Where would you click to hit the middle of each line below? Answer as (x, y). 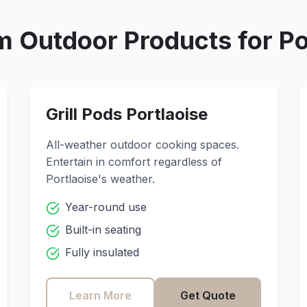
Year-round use (106, 207)
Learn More (100, 295)
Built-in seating (103, 230)
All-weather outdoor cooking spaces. (142, 145)
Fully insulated (102, 252)
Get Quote (208, 295)
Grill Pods (86, 114)
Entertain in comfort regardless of (134, 162)
